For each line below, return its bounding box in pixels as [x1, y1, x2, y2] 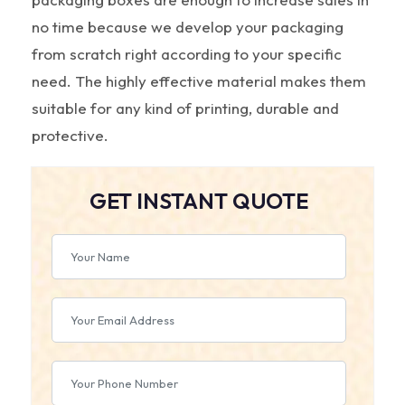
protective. [32, 125, 108, 145]
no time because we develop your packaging [32, 16, 344, 36]
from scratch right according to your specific [32, 43, 342, 63]
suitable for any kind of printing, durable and [32, 98, 339, 118]
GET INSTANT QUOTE [89, 186, 308, 214]
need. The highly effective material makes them [32, 71, 366, 90]
